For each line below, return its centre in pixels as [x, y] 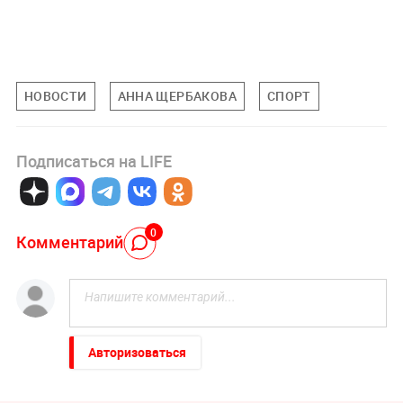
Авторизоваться [137, 353]
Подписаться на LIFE [94, 161]
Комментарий [69, 242]
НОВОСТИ [55, 95]
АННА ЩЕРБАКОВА [177, 95]
